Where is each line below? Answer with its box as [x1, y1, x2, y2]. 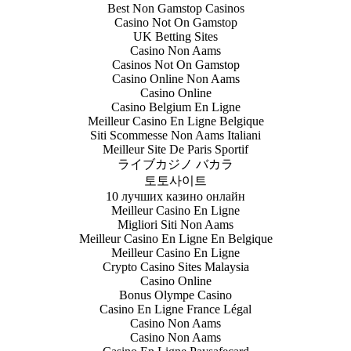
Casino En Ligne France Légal [100, 302, 251, 316]
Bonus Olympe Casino [119, 288, 232, 302]
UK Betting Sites [133, 29, 218, 43]
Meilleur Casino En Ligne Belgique [87, 114, 264, 128]
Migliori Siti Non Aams [118, 217, 233, 231]
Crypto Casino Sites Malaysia [102, 259, 249, 273]
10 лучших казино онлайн [106, 189, 245, 203]
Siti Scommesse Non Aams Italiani [90, 128, 261, 142]
